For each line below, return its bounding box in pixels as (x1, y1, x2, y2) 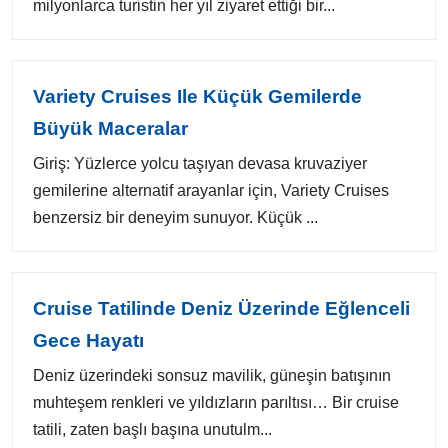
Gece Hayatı (33, 330, 144, 351)
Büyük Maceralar (33, 118, 188, 139)
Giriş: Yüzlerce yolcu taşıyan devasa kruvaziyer (33, 155, 367, 172)
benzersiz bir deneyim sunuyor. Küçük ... (33, 209, 318, 226)
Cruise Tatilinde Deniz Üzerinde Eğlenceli (33, 298, 410, 319)
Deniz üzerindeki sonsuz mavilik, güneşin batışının (33, 367, 391, 384)
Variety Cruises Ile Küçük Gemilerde (33, 86, 362, 107)
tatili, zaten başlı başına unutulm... (33, 421, 272, 438)
